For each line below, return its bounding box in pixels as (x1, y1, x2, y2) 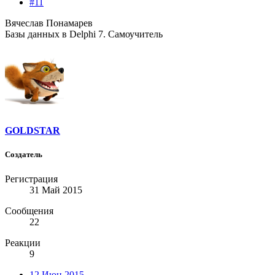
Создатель (5, 150, 42, 160)
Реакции (5, 237, 41, 248)
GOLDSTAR (5, 125, 60, 136)
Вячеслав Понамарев (5, 18, 93, 29)
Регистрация (5, 173, 58, 184)
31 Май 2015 (29, 184, 82, 195)
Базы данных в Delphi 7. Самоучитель (5, 29, 163, 40)
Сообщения (5, 205, 53, 216)
